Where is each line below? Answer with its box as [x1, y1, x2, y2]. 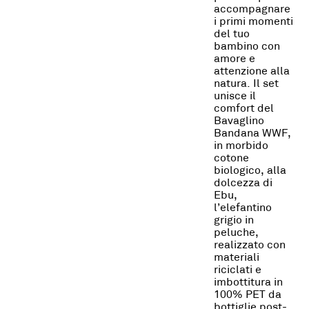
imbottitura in [213, 277, 283, 288]
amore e [213, 54, 255, 65]
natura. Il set [213, 79, 279, 90]
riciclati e [213, 265, 261, 276]
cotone [213, 153, 249, 164]
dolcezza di [213, 178, 272, 189]
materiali [213, 252, 259, 263]
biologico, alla [213, 166, 286, 177]
